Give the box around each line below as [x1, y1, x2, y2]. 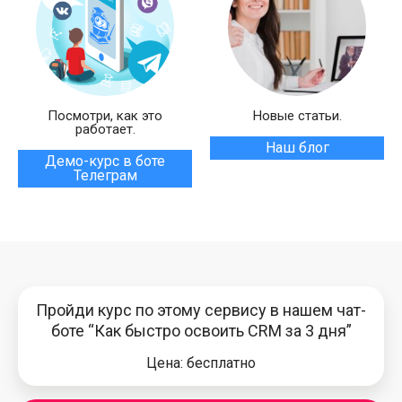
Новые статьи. [252, 108, 342, 124]
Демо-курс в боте [45, 153, 165, 170]
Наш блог [265, 139, 329, 156]
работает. [74, 121, 135, 137]
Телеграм [73, 167, 137, 184]
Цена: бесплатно [146, 354, 256, 371]
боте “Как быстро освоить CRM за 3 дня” [50, 321, 352, 340]
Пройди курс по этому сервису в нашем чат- [36, 301, 366, 319]
